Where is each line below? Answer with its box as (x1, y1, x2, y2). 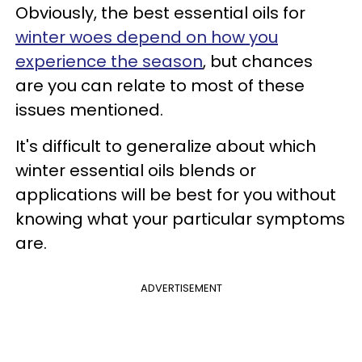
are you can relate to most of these (15, 74, 305, 97)
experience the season (15, 49, 203, 73)
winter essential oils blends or (15, 158, 256, 182)
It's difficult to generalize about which (15, 134, 316, 158)
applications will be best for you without (15, 183, 336, 206)
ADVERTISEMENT (140, 280, 222, 296)
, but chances (203, 49, 313, 73)
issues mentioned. (15, 98, 167, 121)
